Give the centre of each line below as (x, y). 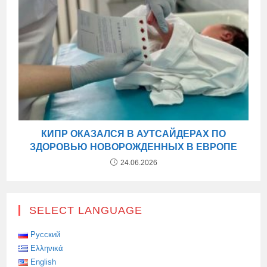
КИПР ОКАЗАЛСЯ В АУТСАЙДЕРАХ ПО (133, 133)
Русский (46, 234)
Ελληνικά (47, 248)
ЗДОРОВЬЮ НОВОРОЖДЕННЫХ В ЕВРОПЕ (133, 147)
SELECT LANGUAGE (86, 210)
